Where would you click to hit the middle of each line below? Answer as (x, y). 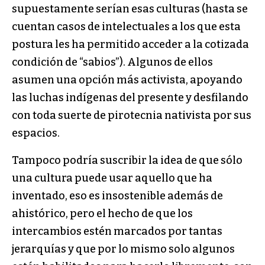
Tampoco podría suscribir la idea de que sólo (127, 161)
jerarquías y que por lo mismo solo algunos (123, 249)
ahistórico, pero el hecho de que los (102, 214)
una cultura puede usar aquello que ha (112, 178)
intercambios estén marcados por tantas (117, 232)
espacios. (36, 133)
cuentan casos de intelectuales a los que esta (126, 27)
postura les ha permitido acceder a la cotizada (130, 45)
